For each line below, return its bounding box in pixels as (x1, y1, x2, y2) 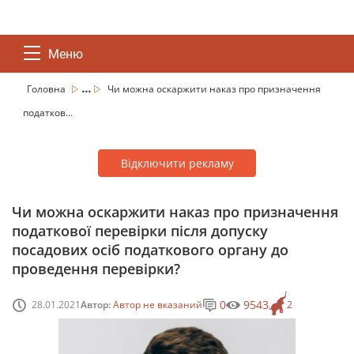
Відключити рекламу (120, 156, 234, 171)
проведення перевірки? (12, 259, 180, 278)
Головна (27, 82, 68, 96)
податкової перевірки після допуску (12, 221, 268, 240)
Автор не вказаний (113, 297, 202, 311)
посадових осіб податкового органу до (12, 240, 288, 259)
